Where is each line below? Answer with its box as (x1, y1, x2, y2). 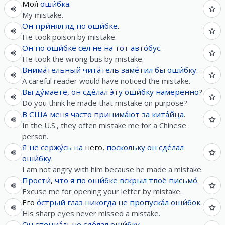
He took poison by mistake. (22, 32, 117, 42)
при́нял (35, 21, 63, 31)
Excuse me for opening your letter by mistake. (22, 186, 182, 196)
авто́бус (131, 43, 160, 53)
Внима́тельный (22, 65, 81, 75)
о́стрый (37, 197, 65, 207)
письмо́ (169, 175, 197, 185)
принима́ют (94, 109, 140, 119)
